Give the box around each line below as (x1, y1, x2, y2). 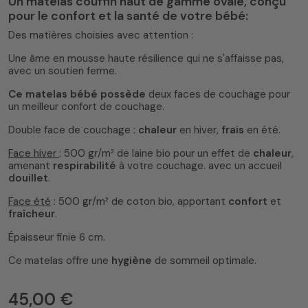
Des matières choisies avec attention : (8, 28, 193, 43)
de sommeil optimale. (152, 254, 256, 268)
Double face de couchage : (8, 123, 138, 137)
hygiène (111, 254, 152, 268)
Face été (8, 195, 51, 209)
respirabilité (53, 159, 116, 173)
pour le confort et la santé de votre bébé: (8, 8, 248, 24)
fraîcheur (8, 207, 55, 221)
